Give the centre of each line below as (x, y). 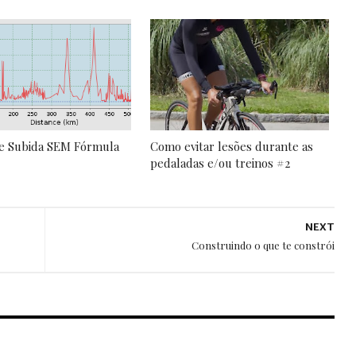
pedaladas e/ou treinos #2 (221, 163)
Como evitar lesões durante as (232, 146)
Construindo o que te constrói (263, 245)
